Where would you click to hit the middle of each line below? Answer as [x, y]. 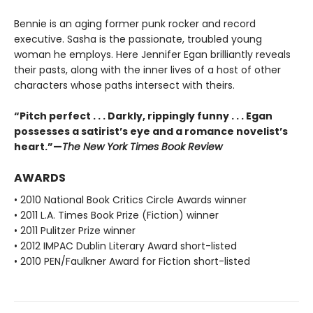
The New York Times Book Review [142, 146]
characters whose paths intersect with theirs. [124, 85]
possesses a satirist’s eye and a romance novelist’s [151, 131]
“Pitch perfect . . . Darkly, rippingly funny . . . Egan [143, 116]
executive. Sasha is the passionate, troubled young [138, 39]
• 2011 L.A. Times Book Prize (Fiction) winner [116, 215]
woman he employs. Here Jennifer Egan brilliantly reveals [152, 54]
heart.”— [38, 146]
